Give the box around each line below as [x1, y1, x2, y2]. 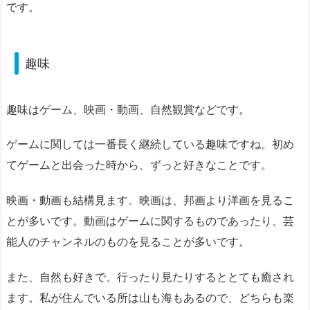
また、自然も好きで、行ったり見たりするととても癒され [6, 270, 294, 284]
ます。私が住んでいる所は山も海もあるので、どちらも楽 [6, 291, 294, 305]
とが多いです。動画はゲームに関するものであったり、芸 [6, 214, 294, 228]
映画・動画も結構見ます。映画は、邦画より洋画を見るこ [6, 193, 294, 208]
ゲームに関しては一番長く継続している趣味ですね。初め [6, 137, 294, 152]
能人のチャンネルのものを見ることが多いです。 [6, 235, 250, 249]
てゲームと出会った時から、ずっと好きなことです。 [6, 158, 272, 172]
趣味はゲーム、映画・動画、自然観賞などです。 [6, 102, 250, 116]
